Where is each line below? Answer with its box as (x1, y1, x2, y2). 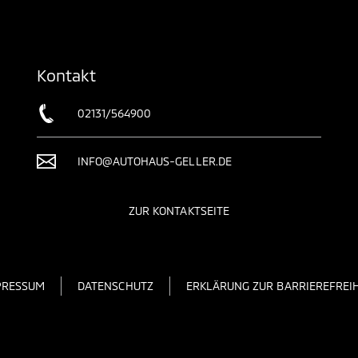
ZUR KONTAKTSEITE (129, 204, 229, 217)
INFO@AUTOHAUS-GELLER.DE (77, 154, 232, 168)
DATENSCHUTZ (78, 279, 153, 292)
